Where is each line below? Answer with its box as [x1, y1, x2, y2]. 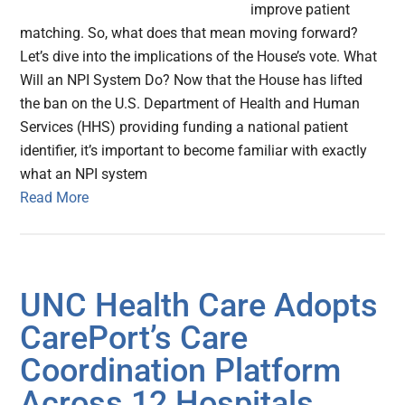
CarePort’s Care [20, 319, 249, 358]
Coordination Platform [20, 352, 342, 391]
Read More [20, 189, 89, 207]
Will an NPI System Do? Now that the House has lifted [20, 71, 363, 89]
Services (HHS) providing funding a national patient [20, 118, 349, 137]
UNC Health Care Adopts [20, 287, 379, 325]
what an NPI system [20, 165, 148, 184]
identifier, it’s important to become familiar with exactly [20, 142, 368, 160]
